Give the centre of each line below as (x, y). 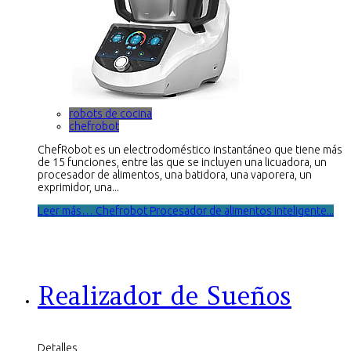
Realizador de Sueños (165, 295)
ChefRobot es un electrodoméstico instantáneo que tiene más (190, 150)
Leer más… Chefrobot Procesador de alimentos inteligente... (186, 211)
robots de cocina (110, 114)
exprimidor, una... (78, 188)
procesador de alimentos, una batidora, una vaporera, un (175, 175)
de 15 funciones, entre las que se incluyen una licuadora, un (182, 163)
